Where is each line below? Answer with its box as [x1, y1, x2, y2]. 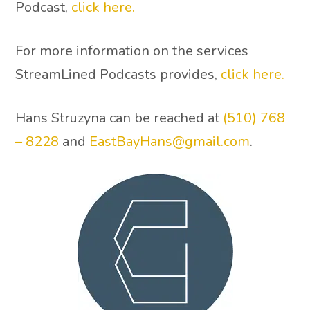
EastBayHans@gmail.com [89, 132, 250, 152]
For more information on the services [15, 41, 249, 60]
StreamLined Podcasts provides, [15, 64, 221, 84]
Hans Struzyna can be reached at [15, 109, 224, 128]
